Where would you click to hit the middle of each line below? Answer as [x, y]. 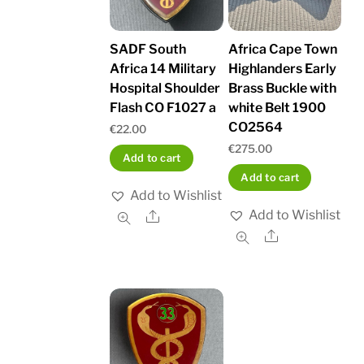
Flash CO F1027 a [163, 108]
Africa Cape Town [282, 50]
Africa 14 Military [163, 69]
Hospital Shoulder [165, 89]
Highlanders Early [282, 69]
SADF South [148, 50]
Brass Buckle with [282, 89]
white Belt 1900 [277, 108]
